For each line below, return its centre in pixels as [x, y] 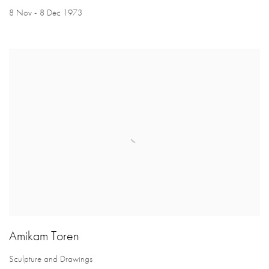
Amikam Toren [44, 235]
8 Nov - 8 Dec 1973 [46, 13]
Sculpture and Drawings [51, 258]
